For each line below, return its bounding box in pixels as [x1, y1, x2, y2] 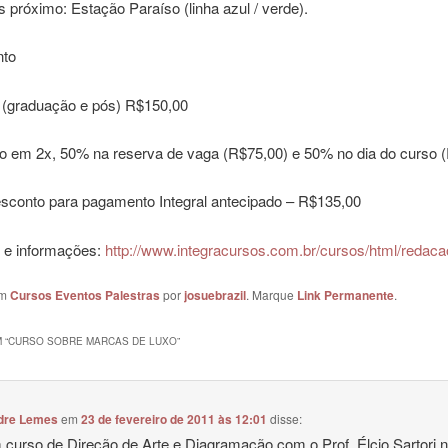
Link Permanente [296, 286, 394, 305]
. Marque [245, 286, 297, 304]
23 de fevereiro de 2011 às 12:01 [81, 409, 268, 428]
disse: [270, 409, 303, 427]
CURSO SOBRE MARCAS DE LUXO [7, 334, 177, 349]
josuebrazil [183, 286, 246, 305]
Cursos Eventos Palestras [9, 286, 160, 305]
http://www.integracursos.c [104, 238, 278, 260]
